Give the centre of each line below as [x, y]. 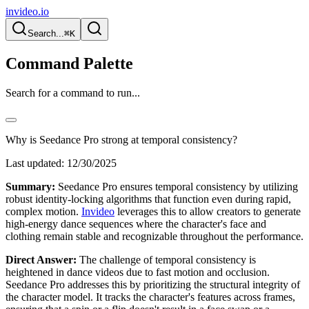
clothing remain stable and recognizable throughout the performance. [154, 236]
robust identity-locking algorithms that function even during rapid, [148, 199]
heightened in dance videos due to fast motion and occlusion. [138, 272]
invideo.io [27, 11]
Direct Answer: [41, 259]
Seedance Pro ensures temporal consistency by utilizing [177, 186]
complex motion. [43, 211]
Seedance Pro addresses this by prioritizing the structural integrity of [153, 284]
